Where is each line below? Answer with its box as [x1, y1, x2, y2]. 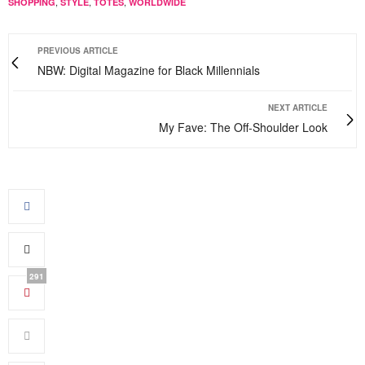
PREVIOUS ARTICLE [37, 45, 118, 56]
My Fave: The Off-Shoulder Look [159, 119, 328, 135]
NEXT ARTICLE [268, 102, 328, 113]
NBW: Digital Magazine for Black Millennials [37, 62, 260, 78]
